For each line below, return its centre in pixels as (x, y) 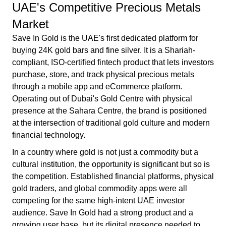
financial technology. (49, 135)
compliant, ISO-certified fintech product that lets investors (113, 62)
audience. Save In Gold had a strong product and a (103, 213)
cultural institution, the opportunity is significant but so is (111, 164)
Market (31, 24)
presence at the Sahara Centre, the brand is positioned (109, 111)
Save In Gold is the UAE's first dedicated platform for (105, 38)
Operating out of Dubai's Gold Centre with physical (102, 99)
